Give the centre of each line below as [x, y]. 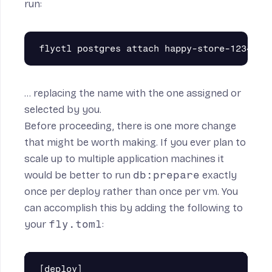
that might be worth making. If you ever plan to [135, 143]
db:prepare [166, 175]
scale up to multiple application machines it [124, 159]
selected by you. [63, 110]
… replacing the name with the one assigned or [133, 93]
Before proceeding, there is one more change [130, 126]
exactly [218, 175]
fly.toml [75, 224]
